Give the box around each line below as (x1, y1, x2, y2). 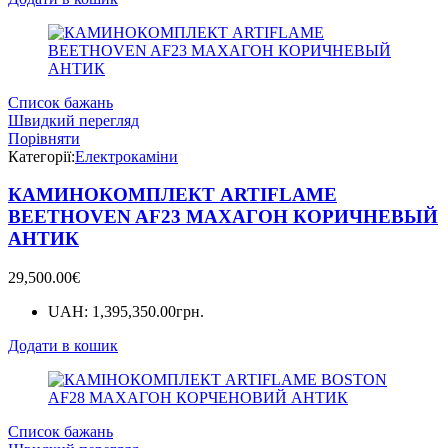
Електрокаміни (75, 147, 178, 165)
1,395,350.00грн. (92, 302, 204, 320)
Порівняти (8, 129, 80, 147)
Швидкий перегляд (8, 111, 139, 129)
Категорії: (8, 147, 75, 165)
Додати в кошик (8, 336, 118, 354)
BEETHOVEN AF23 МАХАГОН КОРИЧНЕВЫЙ (8, 206, 438, 228)
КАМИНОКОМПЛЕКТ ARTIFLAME (8, 184, 337, 206)
